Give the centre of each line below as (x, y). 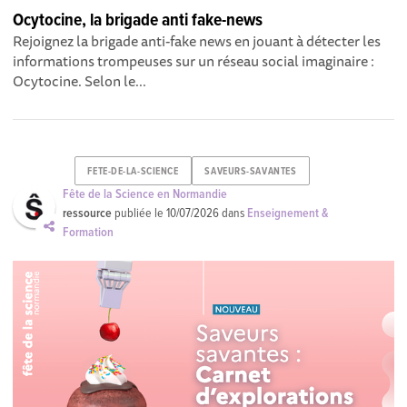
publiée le (139, 214)
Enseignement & (288, 214)
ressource (88, 214)
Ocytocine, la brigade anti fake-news (138, 21)
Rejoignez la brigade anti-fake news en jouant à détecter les (197, 41)
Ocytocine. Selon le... (80, 81)
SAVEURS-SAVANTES (251, 171)
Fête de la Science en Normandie (145, 195)
